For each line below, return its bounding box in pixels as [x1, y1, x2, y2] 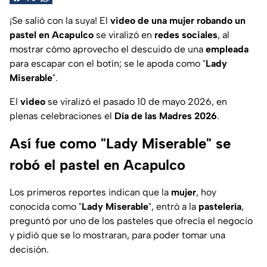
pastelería [196, 201, 241, 213]
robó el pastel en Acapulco [10, 156, 185, 174]
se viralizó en [94, 29, 154, 41]
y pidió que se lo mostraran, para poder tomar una [10, 229, 225, 241]
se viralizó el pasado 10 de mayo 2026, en [45, 96, 227, 108]
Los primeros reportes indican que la [10, 187, 171, 198]
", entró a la [148, 201, 196, 213]
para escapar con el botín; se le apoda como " [10, 58, 206, 70]
